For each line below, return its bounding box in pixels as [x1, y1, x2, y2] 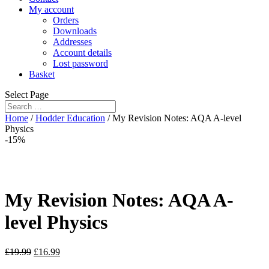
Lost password [53, 58, 108, 68]
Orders [53, 15, 79, 25]
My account [29, 4, 74, 14]
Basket [29, 69, 55, 79]
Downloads [53, 26, 97, 36]
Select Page [5, 89, 49, 100]
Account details [53, 47, 112, 58]
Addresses [53, 37, 92, 47]
